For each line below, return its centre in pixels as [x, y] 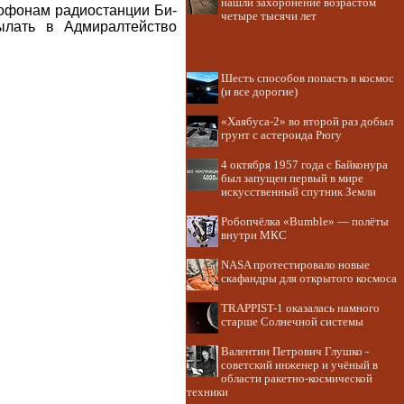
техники [207, 392]
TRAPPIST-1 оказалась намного [300, 308]
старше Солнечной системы [292, 322]
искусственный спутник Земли [298, 192]
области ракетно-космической [297, 379]
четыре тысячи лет [269, 16]
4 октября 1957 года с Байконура [304, 165]
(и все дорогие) [259, 92]
